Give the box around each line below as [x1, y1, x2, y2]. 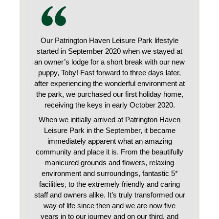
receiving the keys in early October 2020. [44, 101, 175, 109]
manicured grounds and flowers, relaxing [45, 158, 174, 167]
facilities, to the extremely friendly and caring [39, 180, 180, 188]
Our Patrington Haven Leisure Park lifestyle [41, 36, 178, 44]
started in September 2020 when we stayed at [37, 47, 182, 55]
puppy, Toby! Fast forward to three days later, [38, 68, 181, 77]
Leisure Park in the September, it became [44, 126, 175, 134]
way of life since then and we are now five [44, 201, 175, 210]
